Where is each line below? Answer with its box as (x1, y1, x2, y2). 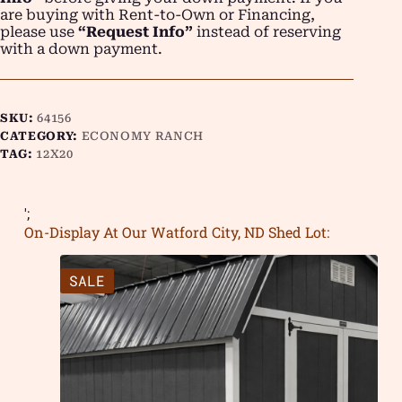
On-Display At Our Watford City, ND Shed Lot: (23, 222, 329, 241)
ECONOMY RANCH (81, 128, 204, 143)
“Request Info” (78, 22, 193, 40)
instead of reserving (193, 22, 341, 40)
